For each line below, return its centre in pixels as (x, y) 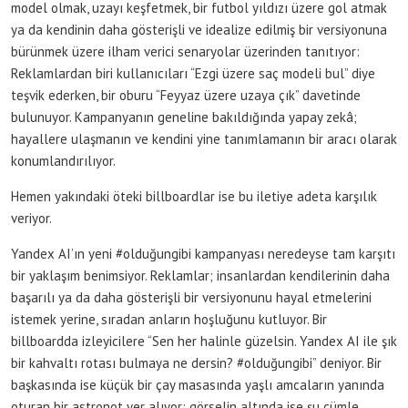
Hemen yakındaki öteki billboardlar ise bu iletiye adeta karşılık (194, 196)
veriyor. (31, 218)
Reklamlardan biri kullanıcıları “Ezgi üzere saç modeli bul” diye (193, 73)
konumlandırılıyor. (63, 160)
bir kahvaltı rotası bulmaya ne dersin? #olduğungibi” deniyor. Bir (196, 362)
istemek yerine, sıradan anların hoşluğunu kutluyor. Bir (169, 319)
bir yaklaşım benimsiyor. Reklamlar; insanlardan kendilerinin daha (200, 275)
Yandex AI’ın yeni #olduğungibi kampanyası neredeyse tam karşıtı (203, 253)
